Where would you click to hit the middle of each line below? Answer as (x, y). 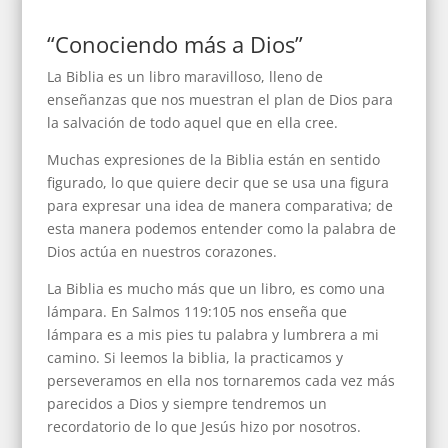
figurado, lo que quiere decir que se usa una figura (218, 182)
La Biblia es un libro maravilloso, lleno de (185, 76)
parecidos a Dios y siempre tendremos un (187, 403)
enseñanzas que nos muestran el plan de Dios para (220, 99)
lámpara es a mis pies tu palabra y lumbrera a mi (213, 334)
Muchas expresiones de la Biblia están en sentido (214, 159)
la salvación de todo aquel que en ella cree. (193, 122)
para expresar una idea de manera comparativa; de (220, 205)
